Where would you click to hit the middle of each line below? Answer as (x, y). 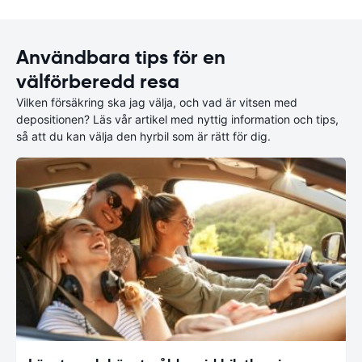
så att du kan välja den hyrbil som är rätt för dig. (143, 136)
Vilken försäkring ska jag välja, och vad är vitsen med (157, 102)
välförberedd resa (98, 82)
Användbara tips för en (121, 57)
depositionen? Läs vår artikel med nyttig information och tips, (177, 119)
